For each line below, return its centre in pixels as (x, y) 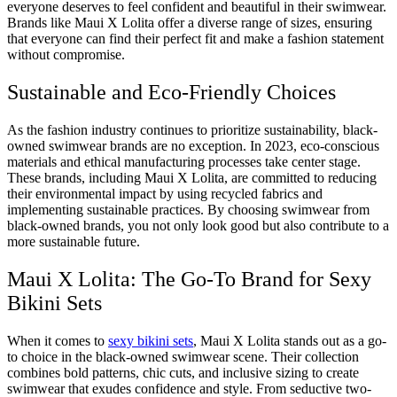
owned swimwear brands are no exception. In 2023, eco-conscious (193, 146)
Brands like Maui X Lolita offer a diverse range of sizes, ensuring (190, 23)
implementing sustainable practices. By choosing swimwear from (188, 210)
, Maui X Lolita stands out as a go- (290, 340)
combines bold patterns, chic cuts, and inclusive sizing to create (183, 372)
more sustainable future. (74, 242)
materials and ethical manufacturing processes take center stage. (184, 162)
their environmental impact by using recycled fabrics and (165, 194)
